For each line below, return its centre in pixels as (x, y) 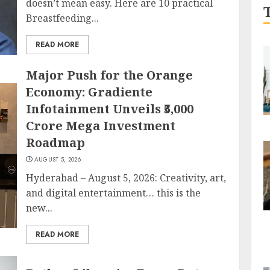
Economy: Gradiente (89, 92)
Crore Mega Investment (101, 126)
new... (39, 208)
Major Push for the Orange (110, 75)
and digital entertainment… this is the (114, 193)
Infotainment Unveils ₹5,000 (110, 109)
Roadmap (56, 143)
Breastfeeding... (63, 18)
